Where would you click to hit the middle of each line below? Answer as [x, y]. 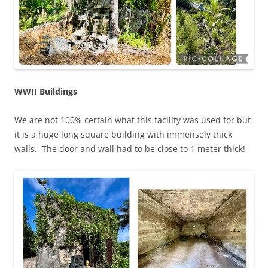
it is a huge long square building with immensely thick [123, 134]
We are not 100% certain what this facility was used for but [133, 120]
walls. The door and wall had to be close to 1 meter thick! [130, 148]
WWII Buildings [46, 91]
